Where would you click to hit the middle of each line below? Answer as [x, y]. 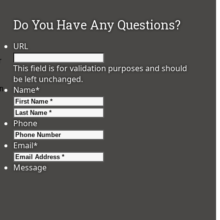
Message [30, 168]
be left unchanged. [48, 79]
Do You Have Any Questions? [97, 25]
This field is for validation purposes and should [100, 69]
